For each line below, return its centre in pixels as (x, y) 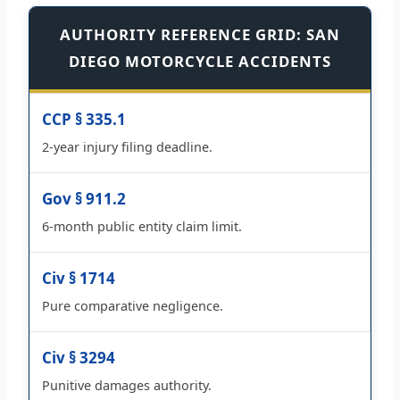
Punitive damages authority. (127, 385)
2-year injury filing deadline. (127, 146)
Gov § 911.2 (84, 198)
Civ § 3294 (79, 357)
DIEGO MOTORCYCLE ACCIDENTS (200, 61)
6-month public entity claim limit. (142, 226)
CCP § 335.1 (84, 119)
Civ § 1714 (79, 278)
